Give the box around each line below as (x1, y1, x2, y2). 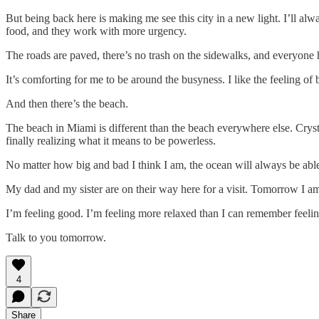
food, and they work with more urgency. (6, 24, 187, 37)
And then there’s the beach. (6, 97, 128, 110)
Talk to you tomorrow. (6, 231, 106, 244)
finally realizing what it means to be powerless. (6, 134, 216, 147)
